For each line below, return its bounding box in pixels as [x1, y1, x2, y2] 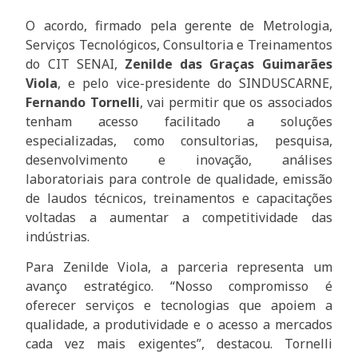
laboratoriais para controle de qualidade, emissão [26, 169, 332, 188]
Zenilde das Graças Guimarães [125, 54, 332, 73]
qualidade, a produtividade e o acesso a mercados [26, 316, 332, 334]
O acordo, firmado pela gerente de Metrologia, [26, 16, 332, 34]
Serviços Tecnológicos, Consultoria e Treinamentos [26, 35, 332, 54]
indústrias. [26, 227, 90, 245]
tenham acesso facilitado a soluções [26, 112, 332, 130]
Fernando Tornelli [26, 93, 140, 111]
